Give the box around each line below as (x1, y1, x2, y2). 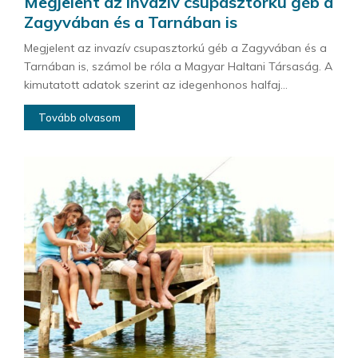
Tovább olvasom (38, 110, 121, 124)
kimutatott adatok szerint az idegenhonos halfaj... (24, 77, 288, 92)
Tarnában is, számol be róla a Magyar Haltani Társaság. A (24, 58, 332, 74)
